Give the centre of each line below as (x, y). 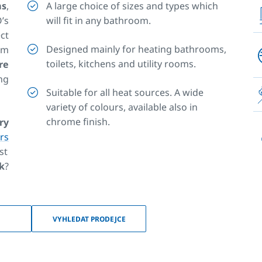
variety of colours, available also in (122, 107)
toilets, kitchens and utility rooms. (121, 64)
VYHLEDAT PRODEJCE (89, 219)
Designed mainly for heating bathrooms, (137, 49)
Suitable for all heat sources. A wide (125, 93)
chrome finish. (78, 122)
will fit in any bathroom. (99, 21)
